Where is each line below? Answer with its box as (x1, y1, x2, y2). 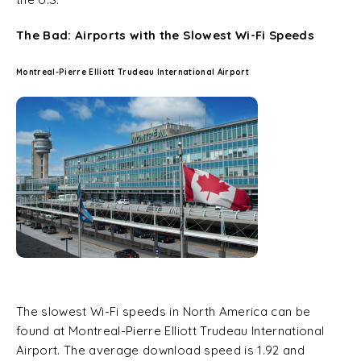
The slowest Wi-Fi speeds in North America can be (16, 304, 311, 319)
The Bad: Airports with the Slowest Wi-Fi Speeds (16, 27, 314, 43)
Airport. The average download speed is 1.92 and (16, 342, 305, 358)
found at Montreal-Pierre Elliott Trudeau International (16, 323, 325, 338)
